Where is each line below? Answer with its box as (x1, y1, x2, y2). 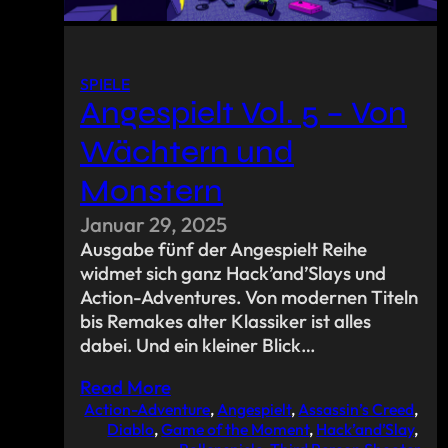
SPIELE (80, 74, 130, 95)
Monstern (80, 172, 223, 211)
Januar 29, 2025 (80, 211, 227, 238)
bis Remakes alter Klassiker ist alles (80, 309, 371, 334)
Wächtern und (80, 133, 294, 172)
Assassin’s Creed (298, 399, 415, 420)
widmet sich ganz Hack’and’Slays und (80, 261, 386, 286)
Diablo (107, 419, 155, 440)
